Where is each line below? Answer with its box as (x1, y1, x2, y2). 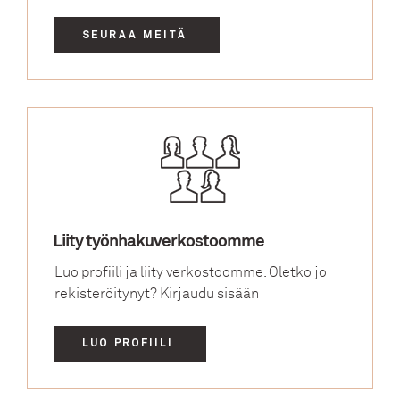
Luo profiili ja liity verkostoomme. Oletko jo (54, 262, 327, 281)
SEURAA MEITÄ (83, 29, 187, 41)
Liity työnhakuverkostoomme (54, 233, 264, 251)
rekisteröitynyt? (54, 284, 160, 303)
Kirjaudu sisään (160, 284, 259, 303)
